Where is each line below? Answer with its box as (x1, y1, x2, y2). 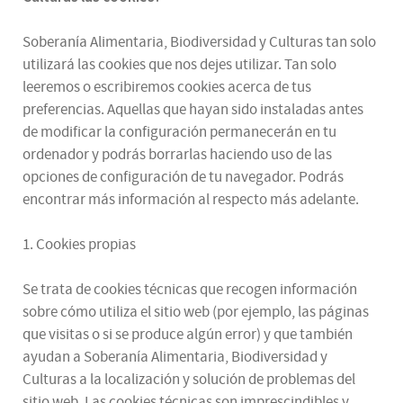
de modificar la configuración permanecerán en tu (22, 121, 336, 142)
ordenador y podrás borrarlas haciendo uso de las (22, 144, 332, 165)
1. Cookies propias (22, 234, 136, 255)
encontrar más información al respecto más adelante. (22, 189, 359, 210)
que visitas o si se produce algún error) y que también (22, 324, 353, 345)
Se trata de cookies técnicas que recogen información (22, 279, 357, 300)
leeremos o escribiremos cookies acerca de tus (22, 76, 311, 97)
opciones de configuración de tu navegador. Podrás (22, 166, 344, 187)
